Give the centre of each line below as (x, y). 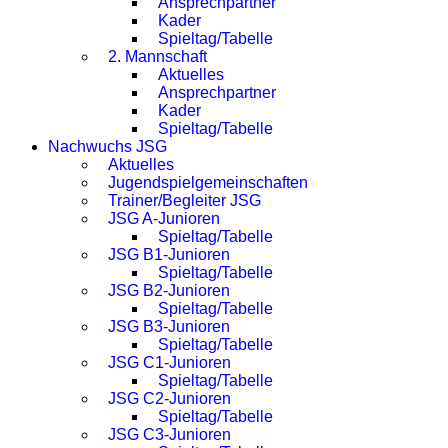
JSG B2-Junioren (169, 290)
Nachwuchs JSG (107, 146)
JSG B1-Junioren (169, 254)
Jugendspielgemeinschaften (208, 182)
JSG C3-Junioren (169, 434)
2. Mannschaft (157, 56)
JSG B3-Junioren (169, 326)
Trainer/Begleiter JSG (184, 200)
